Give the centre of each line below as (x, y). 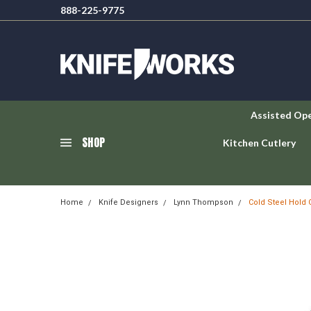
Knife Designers (128, 202)
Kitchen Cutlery (259, 143)
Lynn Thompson (203, 202)
